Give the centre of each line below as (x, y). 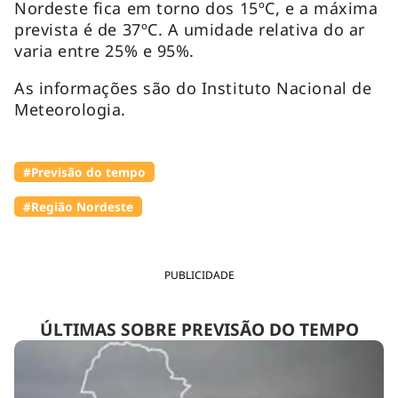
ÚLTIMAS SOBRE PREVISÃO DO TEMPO (199, 329)
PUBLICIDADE (199, 275)
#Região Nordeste (78, 206)
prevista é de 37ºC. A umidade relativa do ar (190, 29)
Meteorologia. (71, 109)
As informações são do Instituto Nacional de (193, 88)
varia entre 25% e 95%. (104, 50)
